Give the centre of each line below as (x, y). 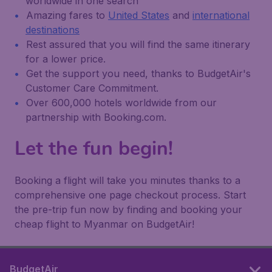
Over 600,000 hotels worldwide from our (121, 103)
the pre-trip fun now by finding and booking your (128, 209)
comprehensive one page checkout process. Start (130, 195)
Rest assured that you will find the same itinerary (138, 44)
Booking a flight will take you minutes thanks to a (127, 180)
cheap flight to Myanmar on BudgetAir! (104, 224)
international (221, 15)
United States (139, 15)
